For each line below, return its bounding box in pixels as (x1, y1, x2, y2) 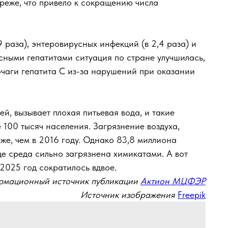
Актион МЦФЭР (140, 176, 206, 186)
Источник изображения (80, 189, 175, 200)
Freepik (178, 189, 206, 200)
